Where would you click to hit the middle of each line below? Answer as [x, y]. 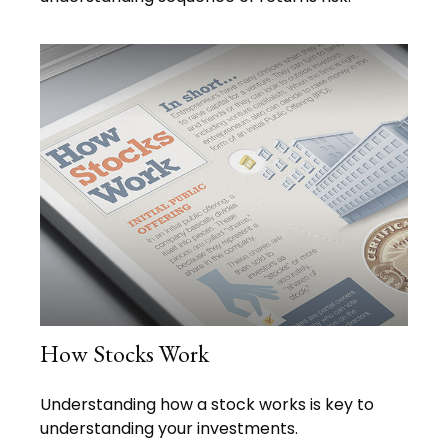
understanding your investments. [169, 428]
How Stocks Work [124, 353]
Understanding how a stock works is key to [207, 404]
